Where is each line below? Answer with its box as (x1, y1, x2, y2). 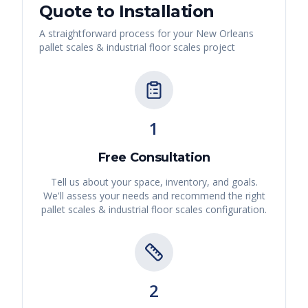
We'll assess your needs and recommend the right (43, 189, 265, 203)
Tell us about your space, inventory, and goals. (50, 175, 258, 189)
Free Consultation (98, 150, 210, 166)
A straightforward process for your (39, 27, 196, 41)
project (201, 41, 235, 54)
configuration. (203, 203, 267, 217)
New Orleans (196, 27, 254, 41)
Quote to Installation (39, 1, 214, 22)
